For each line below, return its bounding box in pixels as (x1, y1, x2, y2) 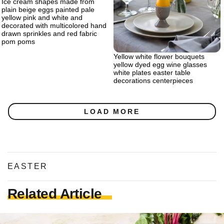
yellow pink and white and (1, 13, 82, 22)
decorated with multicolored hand (1, 21, 106, 30)
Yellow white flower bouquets (113, 52, 204, 60)
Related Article (7, 186, 102, 201)
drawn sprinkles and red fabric (1, 29, 97, 38)
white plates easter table (113, 68, 190, 76)
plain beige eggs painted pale (1, 5, 94, 14)
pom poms (1, 37, 35, 46)
